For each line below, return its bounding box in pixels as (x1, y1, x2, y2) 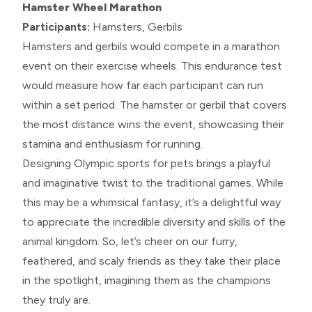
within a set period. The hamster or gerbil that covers (22, 97, 287, 111)
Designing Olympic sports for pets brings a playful (22, 156, 270, 170)
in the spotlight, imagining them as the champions (22, 273, 271, 287)
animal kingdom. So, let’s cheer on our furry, (22, 234, 237, 248)
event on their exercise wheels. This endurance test (22, 58, 282, 72)
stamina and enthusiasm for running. (22, 136, 203, 150)
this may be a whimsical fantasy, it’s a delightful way (22, 195, 281, 209)
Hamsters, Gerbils (90, 19, 182, 33)
